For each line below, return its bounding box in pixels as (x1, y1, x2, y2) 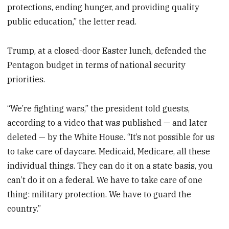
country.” (7, 203, 41, 214)
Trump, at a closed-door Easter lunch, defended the (7, 45, 207, 56)
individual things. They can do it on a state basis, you (7, 160, 213, 171)
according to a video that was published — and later (7, 117, 208, 128)
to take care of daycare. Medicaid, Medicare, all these (7, 146, 211, 156)
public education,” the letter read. (7, 16, 137, 27)
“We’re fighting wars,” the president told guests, (7, 103, 190, 113)
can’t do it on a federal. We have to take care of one (7, 174, 203, 185)
